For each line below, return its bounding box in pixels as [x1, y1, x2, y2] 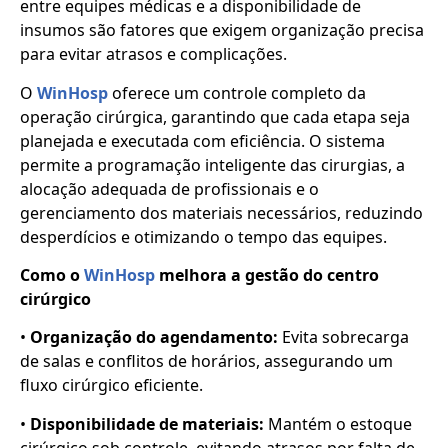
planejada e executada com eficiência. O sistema [20, 129, 385, 152]
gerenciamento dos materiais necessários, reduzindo [20, 201, 423, 224]
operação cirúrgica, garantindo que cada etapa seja [20, 105, 410, 128]
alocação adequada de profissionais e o [20, 177, 319, 200]
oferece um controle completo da [112, 81, 366, 104]
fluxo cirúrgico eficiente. [20, 374, 203, 397]
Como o [20, 264, 84, 287]
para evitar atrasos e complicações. [20, 43, 287, 66]
